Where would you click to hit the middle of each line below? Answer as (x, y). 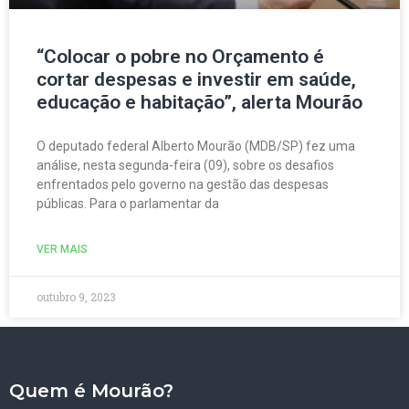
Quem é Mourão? (91, 390)
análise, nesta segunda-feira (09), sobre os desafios (185, 165)
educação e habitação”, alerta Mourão (199, 102)
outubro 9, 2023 (76, 296)
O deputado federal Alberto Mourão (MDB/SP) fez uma (196, 146)
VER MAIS (62, 249)
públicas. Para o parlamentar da (128, 203)
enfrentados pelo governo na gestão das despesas (183, 184)
